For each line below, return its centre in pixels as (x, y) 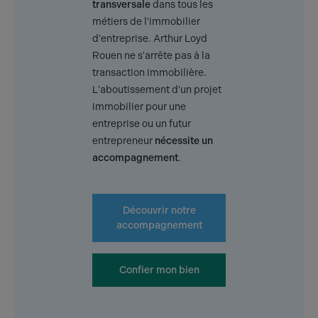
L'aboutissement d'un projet (157, 90)
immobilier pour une (139, 107)
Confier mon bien (159, 270)
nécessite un (184, 141)
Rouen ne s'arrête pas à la (151, 56)
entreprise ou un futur (142, 124)
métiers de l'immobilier (146, 22)
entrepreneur (124, 141)
